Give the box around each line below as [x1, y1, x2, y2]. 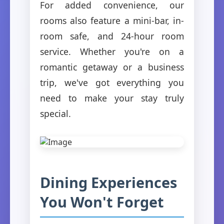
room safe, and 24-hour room [40, 29, 184, 42]
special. [40, 107, 71, 119]
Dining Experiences [40, 172, 177, 192]
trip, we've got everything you [40, 76, 184, 88]
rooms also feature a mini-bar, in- [40, 14, 184, 26]
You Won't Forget [40, 191, 164, 211]
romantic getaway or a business [40, 60, 184, 73]
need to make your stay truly [40, 91, 184, 104]
